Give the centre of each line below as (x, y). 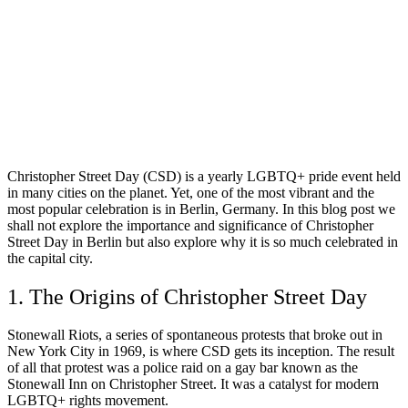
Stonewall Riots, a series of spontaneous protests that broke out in (195, 335)
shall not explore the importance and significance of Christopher (190, 225)
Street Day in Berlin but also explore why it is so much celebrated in (203, 241)
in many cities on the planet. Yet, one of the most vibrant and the (191, 192)
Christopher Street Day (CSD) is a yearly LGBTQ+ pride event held (204, 176)
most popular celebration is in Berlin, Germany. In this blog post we (201, 209)
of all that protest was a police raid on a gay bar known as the (183, 368)
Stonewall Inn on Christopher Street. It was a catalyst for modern (193, 384)
